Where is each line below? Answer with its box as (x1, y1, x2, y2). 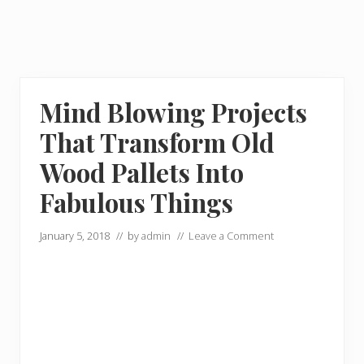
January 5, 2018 (40, 228, 110, 243)
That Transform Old (40, 125, 275, 159)
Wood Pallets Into (40, 155, 244, 189)
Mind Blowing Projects (40, 95, 307, 129)
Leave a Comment (188, 228, 274, 243)
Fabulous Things (40, 185, 233, 219)
